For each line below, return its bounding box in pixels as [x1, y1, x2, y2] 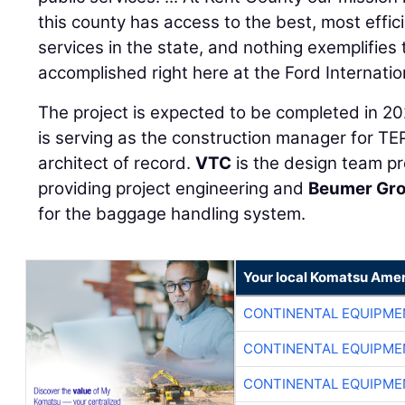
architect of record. [38, 152, 196, 174]
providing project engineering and [38, 177, 309, 199]
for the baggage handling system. [38, 202, 306, 224]
